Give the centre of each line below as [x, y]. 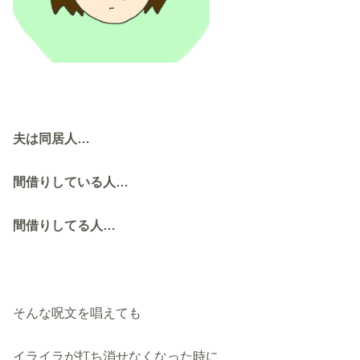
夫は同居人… [52, 138]
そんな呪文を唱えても [78, 313]
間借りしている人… [71, 181]
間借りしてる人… [65, 225]
